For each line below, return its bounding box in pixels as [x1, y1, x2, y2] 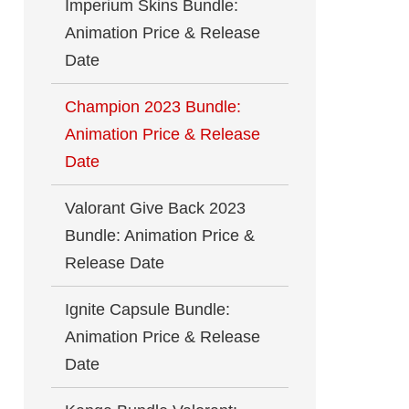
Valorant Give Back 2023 [65, 199, 246, 217]
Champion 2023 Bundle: [65, 98, 241, 116]
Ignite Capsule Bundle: [65, 300, 230, 319]
